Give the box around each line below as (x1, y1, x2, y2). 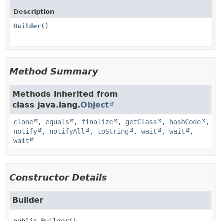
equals (45, 117, 69, 126)
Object (80, 100, 109, 110)
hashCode (169, 117, 201, 126)
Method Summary (9, 66, 98, 76)
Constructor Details (9, 172, 107, 183)
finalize (81, 117, 113, 126)
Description (13, 7, 54, 15)
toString (97, 127, 129, 135)
